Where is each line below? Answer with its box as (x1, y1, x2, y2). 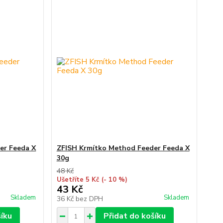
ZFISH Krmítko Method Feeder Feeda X (56, 143, 190, 153)
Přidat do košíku (103, 211, 166, 222)
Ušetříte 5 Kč (56, 175, 99, 184)
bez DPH (75, 194, 103, 204)
